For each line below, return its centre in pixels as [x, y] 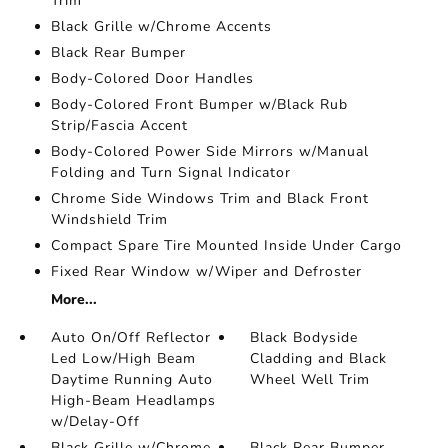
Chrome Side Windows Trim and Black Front [209, 198]
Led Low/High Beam [123, 358]
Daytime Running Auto [131, 379]
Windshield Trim [109, 219]
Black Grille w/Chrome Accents [161, 26]
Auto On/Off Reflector [130, 337]
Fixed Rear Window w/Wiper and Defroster [206, 271]
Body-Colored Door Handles [152, 78]
